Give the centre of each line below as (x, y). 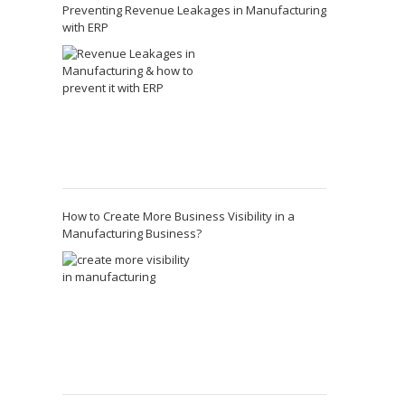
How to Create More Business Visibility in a (178, 216)
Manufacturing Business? (132, 233)
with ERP (85, 27)
